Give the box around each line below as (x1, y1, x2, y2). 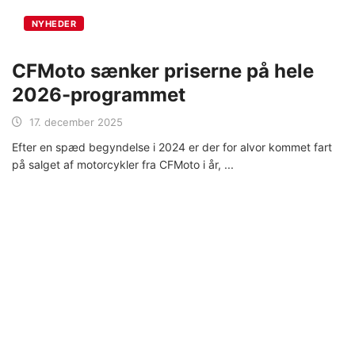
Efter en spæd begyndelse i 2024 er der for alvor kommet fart (12, 139, 332, 154)
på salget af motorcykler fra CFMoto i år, (12, 157, 224, 171)
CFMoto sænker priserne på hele (12, 59, 314, 82)
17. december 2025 (29, 115, 123, 128)
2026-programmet (12, 82, 185, 106)
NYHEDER (32, 17, 77, 29)
